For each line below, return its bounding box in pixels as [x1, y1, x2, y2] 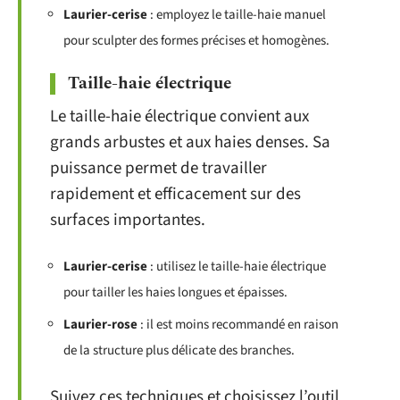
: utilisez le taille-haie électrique [147, 256, 326, 276]
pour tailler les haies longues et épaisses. [63, 282, 287, 302]
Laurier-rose [63, 315, 137, 334]
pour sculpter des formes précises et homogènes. [63, 30, 329, 50]
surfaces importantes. [50, 208, 205, 232]
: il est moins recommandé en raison [137, 315, 338, 334]
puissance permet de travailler [50, 156, 267, 180]
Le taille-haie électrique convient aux [50, 104, 309, 129]
